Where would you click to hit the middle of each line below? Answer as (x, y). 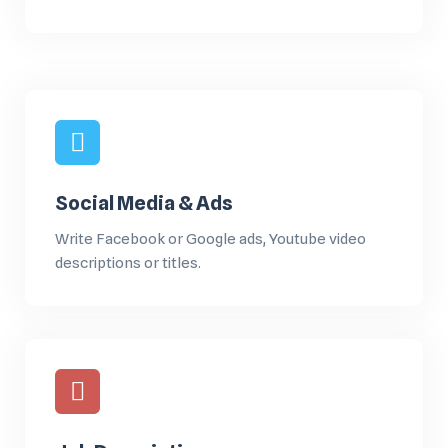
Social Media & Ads (144, 202)
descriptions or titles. (128, 262)
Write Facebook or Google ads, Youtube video (210, 238)
